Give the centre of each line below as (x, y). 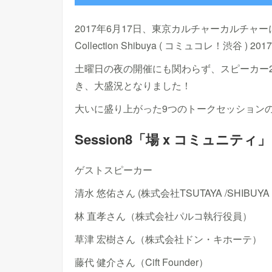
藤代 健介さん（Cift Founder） (141, 262)
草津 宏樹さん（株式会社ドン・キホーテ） (168, 239)
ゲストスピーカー (114, 170)
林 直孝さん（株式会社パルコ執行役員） (163, 216)
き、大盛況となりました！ (133, 86)
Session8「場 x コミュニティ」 (173, 139)
